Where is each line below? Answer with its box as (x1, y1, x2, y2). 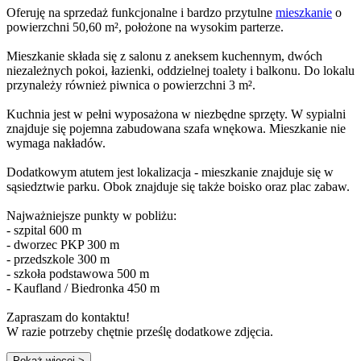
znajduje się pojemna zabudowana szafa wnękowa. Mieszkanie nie (6, 121, 346, 135)
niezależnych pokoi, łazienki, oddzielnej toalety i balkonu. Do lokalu (6, 63, 355, 77)
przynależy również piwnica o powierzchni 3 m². (6, 77, 255, 92)
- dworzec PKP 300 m (6, 237, 119, 251)
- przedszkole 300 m (6, 251, 110, 266)
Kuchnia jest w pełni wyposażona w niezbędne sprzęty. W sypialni (6, 106, 346, 121)
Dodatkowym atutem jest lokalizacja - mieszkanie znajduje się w (6, 164, 334, 179)
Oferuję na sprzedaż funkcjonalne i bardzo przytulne (6, 5, 276, 19)
